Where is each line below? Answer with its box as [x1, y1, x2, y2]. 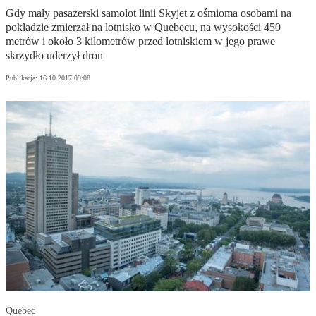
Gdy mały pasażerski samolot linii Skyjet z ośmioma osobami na [6, 7, 291, 20]
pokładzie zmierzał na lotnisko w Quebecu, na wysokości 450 [6, 21, 281, 34]
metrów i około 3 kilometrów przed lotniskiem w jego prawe [6, 35, 275, 48]
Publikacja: [6, 74, 39, 83]
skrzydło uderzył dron [6, 49, 103, 62]
